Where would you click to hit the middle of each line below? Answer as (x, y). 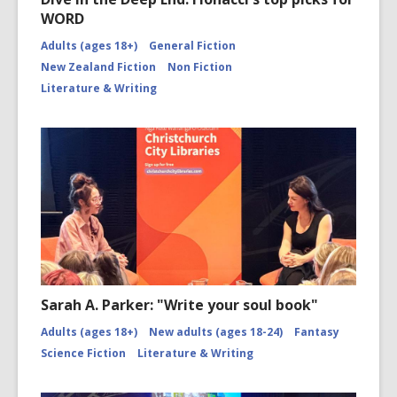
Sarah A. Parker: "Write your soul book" (179, 305)
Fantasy (317, 332)
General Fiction (192, 46)
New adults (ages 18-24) (216, 332)
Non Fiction (200, 67)
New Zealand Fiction (98, 67)
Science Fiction (83, 354)
